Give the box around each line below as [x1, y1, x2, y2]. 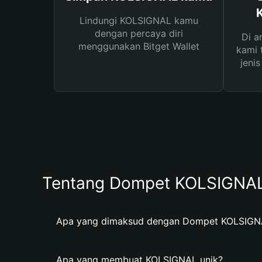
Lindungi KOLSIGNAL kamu [79, 15, 198, 26]
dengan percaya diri [94, 27, 183, 39]
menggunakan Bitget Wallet [78, 40, 199, 52]
